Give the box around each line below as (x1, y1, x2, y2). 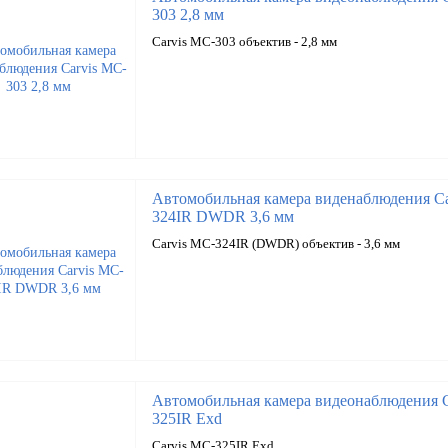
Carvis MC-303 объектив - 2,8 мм (151, 34, 337, 49)
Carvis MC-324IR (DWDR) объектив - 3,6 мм (151, 236, 400, 251)
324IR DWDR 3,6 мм (151, 208, 294, 225)
